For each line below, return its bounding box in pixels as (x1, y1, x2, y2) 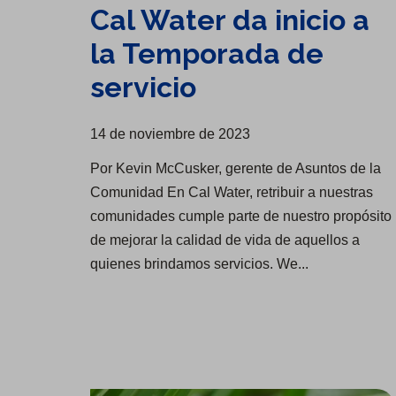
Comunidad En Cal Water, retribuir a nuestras (90, 185, 373, 201)
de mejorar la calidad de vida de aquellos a (90, 232, 360, 248)
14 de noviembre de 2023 (90, 126, 250, 142)
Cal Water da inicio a (90, 4, 369, 37)
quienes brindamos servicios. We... (90, 256, 308, 272)
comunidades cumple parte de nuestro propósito (90, 209, 392, 225)
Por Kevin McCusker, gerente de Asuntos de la (90, 161, 381, 177)
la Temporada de (90, 37, 324, 71)
